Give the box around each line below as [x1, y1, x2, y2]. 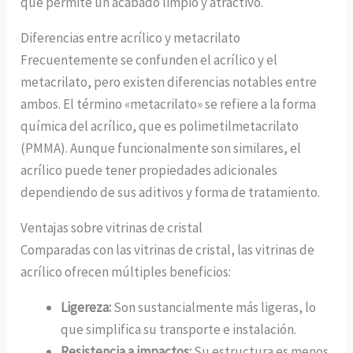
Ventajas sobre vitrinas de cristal [20, 218, 203, 236]
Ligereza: [61, 298, 112, 316]
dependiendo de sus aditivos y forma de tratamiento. [20, 183, 321, 201]
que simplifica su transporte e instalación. [61, 320, 297, 338]
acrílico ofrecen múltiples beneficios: [20, 262, 232, 281]
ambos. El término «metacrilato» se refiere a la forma [20, 95, 317, 113]
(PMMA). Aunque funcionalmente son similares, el [20, 139, 302, 157]
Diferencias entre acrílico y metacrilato [20, 28, 241, 46]
